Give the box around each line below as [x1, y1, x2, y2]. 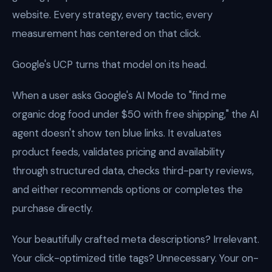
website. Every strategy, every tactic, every [12, 8, 212, 21]
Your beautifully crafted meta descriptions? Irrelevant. [12, 233, 259, 246]
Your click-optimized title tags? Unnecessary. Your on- [12, 251, 259, 265]
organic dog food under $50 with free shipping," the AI [12, 107, 259, 121]
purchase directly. [12, 202, 93, 215]
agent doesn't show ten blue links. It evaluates [12, 126, 222, 140]
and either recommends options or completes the [12, 183, 243, 196]
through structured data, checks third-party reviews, [12, 164, 254, 177]
